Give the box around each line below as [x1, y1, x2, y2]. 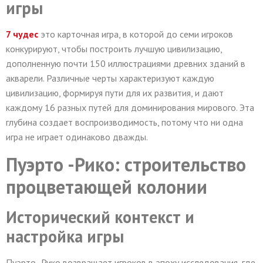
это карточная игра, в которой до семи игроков [38, 28, 233, 41]
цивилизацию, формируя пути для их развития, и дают [6, 87, 224, 99]
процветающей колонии [6, 174, 207, 199]
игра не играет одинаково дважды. [6, 131, 148, 143]
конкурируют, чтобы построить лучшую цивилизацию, [6, 43, 222, 55]
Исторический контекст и [6, 205, 194, 228]
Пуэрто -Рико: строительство [6, 151, 246, 177]
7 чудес [6, 28, 38, 41]
